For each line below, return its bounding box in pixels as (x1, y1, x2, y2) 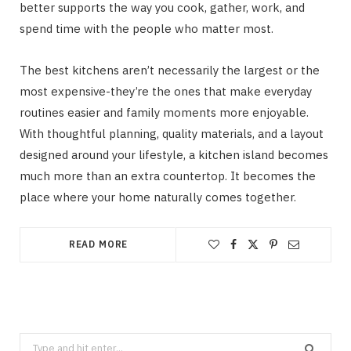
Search (19, 335, 52, 349)
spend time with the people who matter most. (20, 20, 273, 36)
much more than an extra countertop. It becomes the (20, 168, 316, 183)
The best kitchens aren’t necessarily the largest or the (20, 62, 320, 78)
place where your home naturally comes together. (20, 189, 296, 204)
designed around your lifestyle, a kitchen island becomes (20, 147, 328, 162)
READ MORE (68, 237, 128, 250)
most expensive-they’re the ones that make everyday (20, 83, 312, 99)
